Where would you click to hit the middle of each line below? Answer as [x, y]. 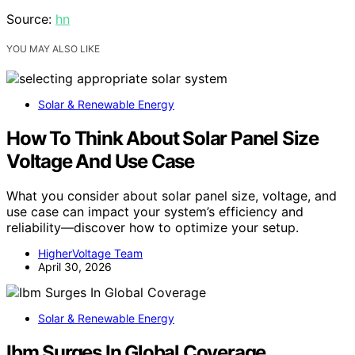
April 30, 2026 [75, 267]
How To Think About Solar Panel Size [162, 138]
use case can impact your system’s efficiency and [155, 212]
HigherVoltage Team [90, 254]
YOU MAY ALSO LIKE [53, 48]
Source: [31, 19]
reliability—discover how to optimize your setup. [153, 228]
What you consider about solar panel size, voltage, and [172, 196]
